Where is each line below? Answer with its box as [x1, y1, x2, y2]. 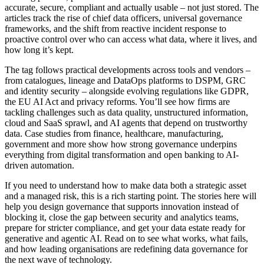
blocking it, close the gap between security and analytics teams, [5, 212, 239, 223]
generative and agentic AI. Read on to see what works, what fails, [5, 233, 248, 244]
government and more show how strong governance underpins [5, 139, 237, 150]
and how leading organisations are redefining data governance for [5, 244, 247, 255]
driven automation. [5, 160, 74, 171]
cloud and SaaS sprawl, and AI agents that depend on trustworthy [5, 118, 247, 128]
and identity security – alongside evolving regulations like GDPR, [5, 86, 249, 97]
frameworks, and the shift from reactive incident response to [5, 24, 226, 34]
